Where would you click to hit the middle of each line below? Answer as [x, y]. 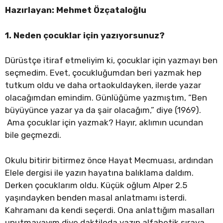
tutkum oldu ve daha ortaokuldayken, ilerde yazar [103, 85]
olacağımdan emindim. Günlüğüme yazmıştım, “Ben [106, 98]
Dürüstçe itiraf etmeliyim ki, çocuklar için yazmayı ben [111, 60]
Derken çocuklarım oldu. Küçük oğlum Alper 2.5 [96, 185]
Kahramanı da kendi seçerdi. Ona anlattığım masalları [110, 210]
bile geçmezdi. [33, 135]
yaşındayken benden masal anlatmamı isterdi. [96, 197]
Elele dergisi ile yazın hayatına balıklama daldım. [99, 172]
